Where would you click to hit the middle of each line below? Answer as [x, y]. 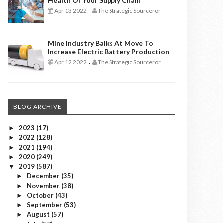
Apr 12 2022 [70, 62]
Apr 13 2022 [70, 11]
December [44, 176]
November [44, 185]
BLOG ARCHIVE [38, 106]
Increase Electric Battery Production [109, 52]
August [39, 214]
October [41, 195]
